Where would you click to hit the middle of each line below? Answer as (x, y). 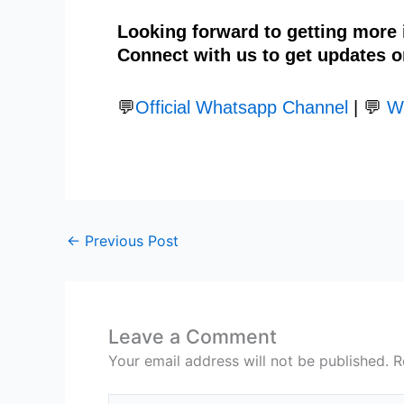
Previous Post (129, 240)
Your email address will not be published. (248, 360)
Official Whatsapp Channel (242, 107)
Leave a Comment (193, 336)
